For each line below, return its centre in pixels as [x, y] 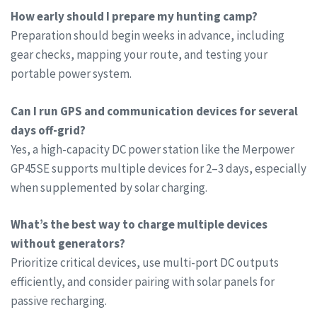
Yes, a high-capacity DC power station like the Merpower [152, 149]
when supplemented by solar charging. [109, 187]
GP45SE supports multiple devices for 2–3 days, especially [158, 168]
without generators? [68, 244]
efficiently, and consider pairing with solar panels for [143, 282]
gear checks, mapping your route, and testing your [139, 55]
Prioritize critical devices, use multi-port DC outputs [145, 263]
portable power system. [71, 74]
